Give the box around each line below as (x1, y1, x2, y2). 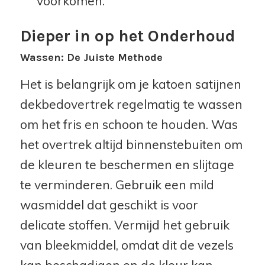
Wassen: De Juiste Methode (20, 50, 163, 64)
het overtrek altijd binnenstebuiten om (20, 136, 243, 152)
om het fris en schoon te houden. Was (20, 116, 238, 132)
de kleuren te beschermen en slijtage (20, 156, 234, 172)
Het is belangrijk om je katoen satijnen (20, 76, 241, 92)
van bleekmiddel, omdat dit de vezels (20, 237, 234, 253)
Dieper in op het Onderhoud (20, 25, 235, 46)
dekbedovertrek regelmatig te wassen (20, 96, 243, 112)
